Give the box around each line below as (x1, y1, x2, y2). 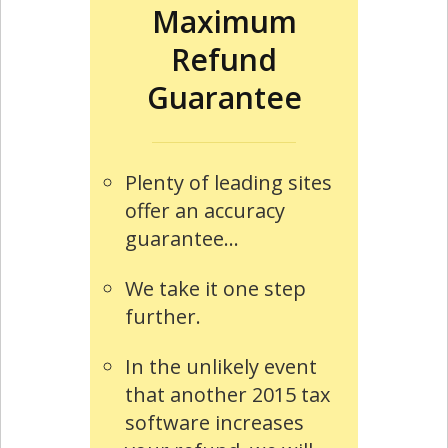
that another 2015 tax (124, 380, 330, 408)
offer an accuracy (124, 196, 285, 224)
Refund (171, 38, 277, 80)
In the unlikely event (124, 352, 317, 380)
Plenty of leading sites (124, 168, 332, 196)
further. (124, 302, 201, 330)
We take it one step (124, 274, 306, 302)
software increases (124, 408, 304, 436)
